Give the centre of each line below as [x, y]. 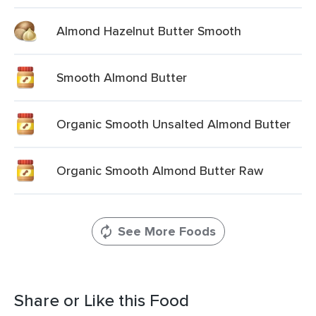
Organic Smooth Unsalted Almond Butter [174, 124]
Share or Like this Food [102, 300]
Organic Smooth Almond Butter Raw [160, 170]
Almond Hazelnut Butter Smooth [149, 31]
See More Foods [166, 231]
